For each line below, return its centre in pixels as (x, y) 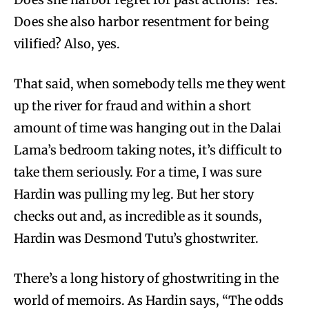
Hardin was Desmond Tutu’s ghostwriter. (136, 238)
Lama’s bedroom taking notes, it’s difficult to (148, 150)
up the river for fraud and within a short (132, 106)
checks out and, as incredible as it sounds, (138, 216)
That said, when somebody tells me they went (150, 83)
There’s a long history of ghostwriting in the (146, 278)
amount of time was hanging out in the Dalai (148, 128)
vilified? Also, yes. (67, 43)
